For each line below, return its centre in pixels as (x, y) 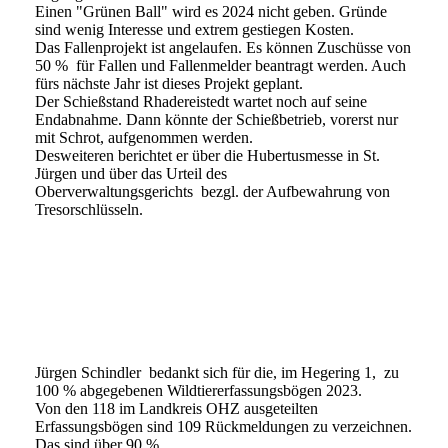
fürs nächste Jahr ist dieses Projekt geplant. (169, 84)
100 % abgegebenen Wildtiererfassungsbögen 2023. (198, 391)
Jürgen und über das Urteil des (131, 174)
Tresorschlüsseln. (89, 210)
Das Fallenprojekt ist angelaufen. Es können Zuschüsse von (223, 48)
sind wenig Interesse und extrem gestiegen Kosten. (194, 30)
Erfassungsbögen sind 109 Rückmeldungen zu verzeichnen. (223, 427)
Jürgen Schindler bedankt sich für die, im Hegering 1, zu (217, 373)
